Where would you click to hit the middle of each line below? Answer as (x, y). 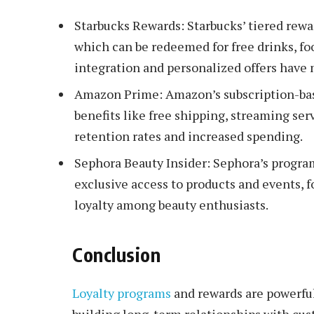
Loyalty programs (122, 293)
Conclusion (117, 255)
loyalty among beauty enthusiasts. (171, 204)
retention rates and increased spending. (189, 136)
